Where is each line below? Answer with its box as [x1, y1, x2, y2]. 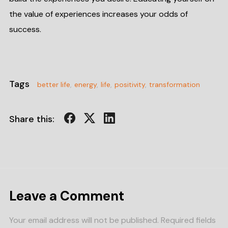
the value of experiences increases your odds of [9, 9, 188, 19]
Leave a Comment [9, 187, 124, 205]
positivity [114, 80, 145, 89]
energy [74, 80, 97, 89]
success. [9, 24, 43, 35]
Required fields [160, 215, 216, 225]
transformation [149, 80, 200, 89]
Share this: [9, 113, 54, 125]
